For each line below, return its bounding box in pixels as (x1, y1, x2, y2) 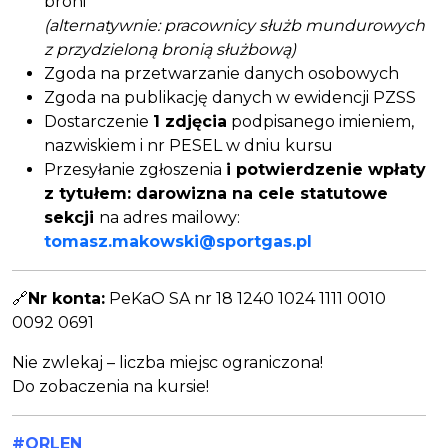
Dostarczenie (44, 112, 153, 132)
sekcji (44, 208, 99, 228)
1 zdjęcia (153, 112, 227, 132)
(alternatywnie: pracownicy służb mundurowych (44, 16, 425, 36)
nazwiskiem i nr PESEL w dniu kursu (44, 136, 333, 156)
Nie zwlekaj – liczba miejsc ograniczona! (12, 353, 323, 373)
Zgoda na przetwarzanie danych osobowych (44, 64, 399, 84)
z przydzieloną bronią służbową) (44, 40, 296, 60)
